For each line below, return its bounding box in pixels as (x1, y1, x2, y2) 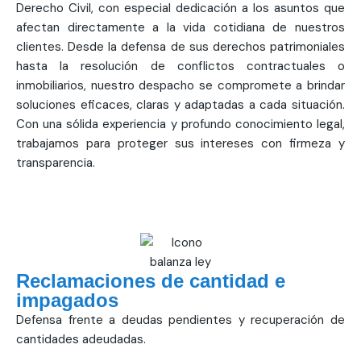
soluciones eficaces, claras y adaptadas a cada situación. (16, 97, 345, 114)
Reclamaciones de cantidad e (16, 270, 285, 293)
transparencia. (16, 155, 95, 172)
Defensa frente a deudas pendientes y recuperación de (16, 312, 345, 329)
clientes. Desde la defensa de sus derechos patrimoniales (16, 39, 345, 56)
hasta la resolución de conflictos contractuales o (16, 58, 345, 75)
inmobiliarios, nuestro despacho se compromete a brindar (16, 77, 345, 94)
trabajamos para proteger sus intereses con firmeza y (16, 135, 345, 152)
